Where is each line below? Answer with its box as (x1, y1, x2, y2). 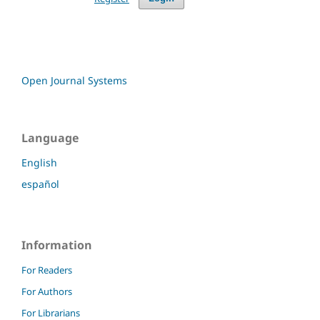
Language (21, 129, 79, 146)
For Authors (21, 284, 72, 298)
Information (21, 236, 92, 253)
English (21, 155, 57, 169)
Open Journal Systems (21, 73, 127, 87)
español (21, 176, 59, 191)
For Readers (21, 263, 72, 276)
